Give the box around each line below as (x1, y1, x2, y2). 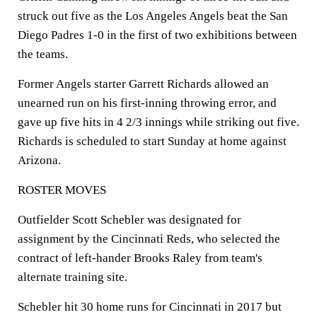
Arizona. (18, 154, 61, 167)
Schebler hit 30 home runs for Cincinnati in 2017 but (18, 300, 282, 313)
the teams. (18, 47, 68, 61)
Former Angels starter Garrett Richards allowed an (18, 77, 269, 91)
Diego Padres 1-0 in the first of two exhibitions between (18, 28, 297, 42)
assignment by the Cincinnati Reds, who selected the (18, 232, 280, 246)
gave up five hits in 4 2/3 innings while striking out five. (18, 115, 299, 129)
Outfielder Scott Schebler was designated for (18, 213, 241, 226)
